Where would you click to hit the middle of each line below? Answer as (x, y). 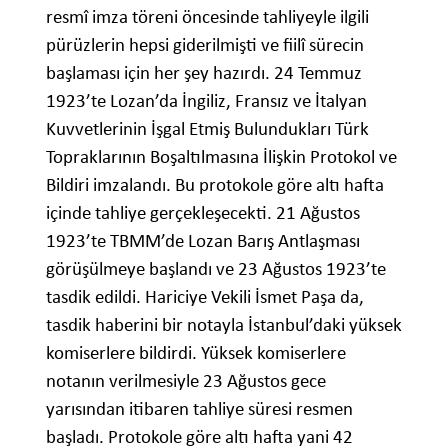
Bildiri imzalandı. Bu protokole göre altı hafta (215, 185)
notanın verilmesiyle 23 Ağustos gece (186, 381)
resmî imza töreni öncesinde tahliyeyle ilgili (207, 17)
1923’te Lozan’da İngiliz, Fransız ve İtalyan (206, 101)
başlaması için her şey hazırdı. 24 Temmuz (204, 73)
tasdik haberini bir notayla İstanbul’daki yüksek (224, 325)
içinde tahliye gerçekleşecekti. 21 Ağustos (203, 213)
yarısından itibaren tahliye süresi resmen (199, 409)
